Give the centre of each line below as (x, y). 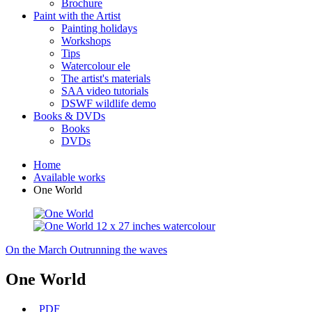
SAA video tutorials (105, 91)
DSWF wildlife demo (109, 103)
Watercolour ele (96, 66)
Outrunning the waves (118, 250)
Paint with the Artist (77, 16)
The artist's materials (106, 78)
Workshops (86, 41)
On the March (36, 250)
